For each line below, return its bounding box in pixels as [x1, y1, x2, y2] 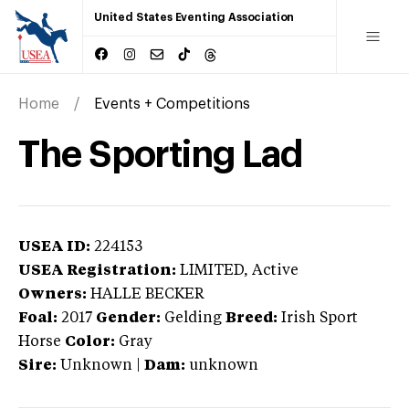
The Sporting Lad [18, 136, 303, 173]
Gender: [96, 310, 161, 326]
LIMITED [180, 263, 244, 278]
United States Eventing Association [94, 12, 295, 23]
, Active [244, 263, 299, 278]
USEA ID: [18, 239, 90, 255]
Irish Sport [281, 310, 358, 326]
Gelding [164, 310, 222, 326]
